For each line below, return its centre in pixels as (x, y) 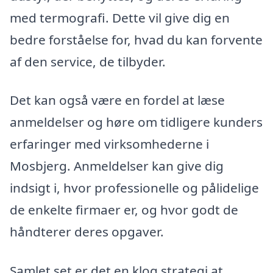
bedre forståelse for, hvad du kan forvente (136, 39)
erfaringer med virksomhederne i (109, 144)
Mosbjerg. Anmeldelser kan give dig (117, 166)
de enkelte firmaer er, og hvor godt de (124, 210)
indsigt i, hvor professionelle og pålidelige (134, 188)
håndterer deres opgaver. (87, 232)
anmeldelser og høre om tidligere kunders (136, 122)
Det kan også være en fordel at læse (117, 100)
